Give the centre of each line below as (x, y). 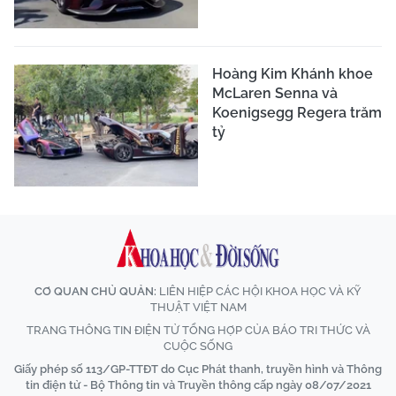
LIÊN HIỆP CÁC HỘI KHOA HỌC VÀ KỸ (259, 292)
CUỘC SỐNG (198, 346)
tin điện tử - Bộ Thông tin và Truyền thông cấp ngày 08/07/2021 (198, 385)
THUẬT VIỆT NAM (198, 308)
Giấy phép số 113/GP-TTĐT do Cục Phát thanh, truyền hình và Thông (198, 369)
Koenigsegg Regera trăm (297, 112)
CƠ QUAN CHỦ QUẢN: (95, 292)
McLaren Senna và (275, 93)
